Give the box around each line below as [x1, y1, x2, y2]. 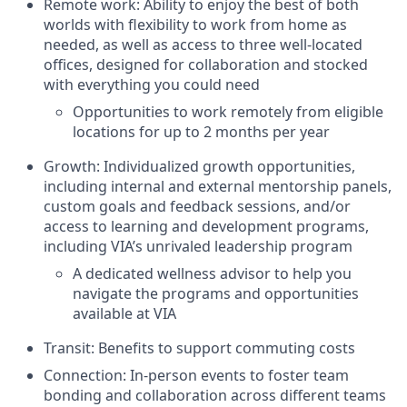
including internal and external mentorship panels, [44, 175, 392, 196]
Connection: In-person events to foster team [44, 364, 349, 385]
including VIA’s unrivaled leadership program [44, 235, 352, 256]
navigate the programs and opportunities [73, 283, 359, 303]
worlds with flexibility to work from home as [44, 14, 347, 35]
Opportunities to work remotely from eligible [73, 101, 383, 122]
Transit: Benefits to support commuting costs [44, 337, 355, 358]
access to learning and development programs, [44, 215, 369, 236]
